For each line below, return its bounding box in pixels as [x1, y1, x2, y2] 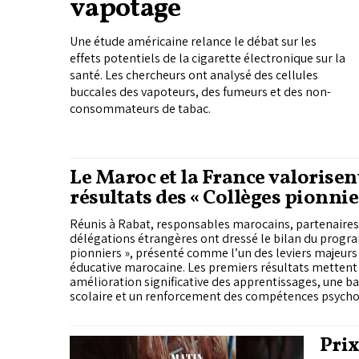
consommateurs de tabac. [70, 100, 211, 118]
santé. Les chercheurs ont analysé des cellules [70, 67, 318, 84]
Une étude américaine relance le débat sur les [70, 33, 317, 50]
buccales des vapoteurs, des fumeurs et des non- [70, 83, 331, 101]
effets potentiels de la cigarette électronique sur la [70, 50, 345, 67]
